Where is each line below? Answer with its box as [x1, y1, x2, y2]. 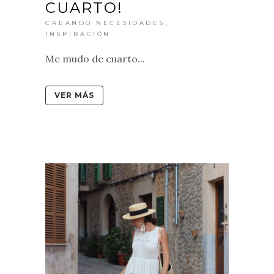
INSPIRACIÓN [45, 30, 111, 39]
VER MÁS [54, 91, 94, 100]
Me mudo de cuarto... [45, 53, 145, 65]
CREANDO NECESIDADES [45, 19, 165, 28]
